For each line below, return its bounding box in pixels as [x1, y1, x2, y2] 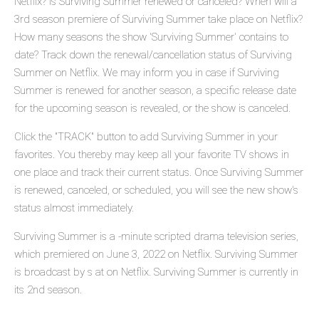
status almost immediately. [14, 202, 134, 215]
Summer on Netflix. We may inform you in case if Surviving [14, 66, 279, 80]
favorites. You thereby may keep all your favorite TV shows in [14, 148, 289, 162]
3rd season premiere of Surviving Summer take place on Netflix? [14, 13, 303, 26]
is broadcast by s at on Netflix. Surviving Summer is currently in [14, 266, 298, 279]
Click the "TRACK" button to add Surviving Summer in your [14, 130, 278, 144]
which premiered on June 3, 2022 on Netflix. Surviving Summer [14, 248, 298, 261]
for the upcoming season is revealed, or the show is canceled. [14, 102, 291, 115]
